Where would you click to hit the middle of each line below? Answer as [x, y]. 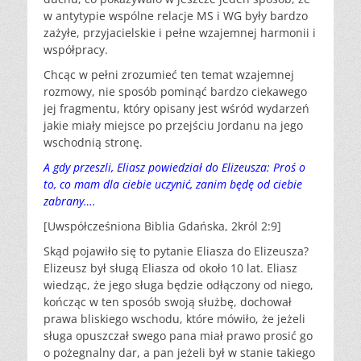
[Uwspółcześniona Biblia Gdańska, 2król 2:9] [162, 226]
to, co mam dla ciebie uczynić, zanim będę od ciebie [173, 184]
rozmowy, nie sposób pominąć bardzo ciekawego [175, 91]
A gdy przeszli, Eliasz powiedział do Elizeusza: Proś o [174, 167]
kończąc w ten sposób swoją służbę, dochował [168, 302]
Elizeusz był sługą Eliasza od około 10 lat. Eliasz [170, 268]
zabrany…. [70, 201]
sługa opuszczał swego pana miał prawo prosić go [178, 336]
